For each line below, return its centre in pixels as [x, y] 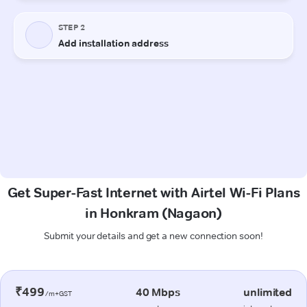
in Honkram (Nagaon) [153, 213]
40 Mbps [158, 292]
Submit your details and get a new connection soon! [153, 235]
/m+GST [58, 293]
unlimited [268, 292]
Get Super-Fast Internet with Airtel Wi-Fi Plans [153, 192]
